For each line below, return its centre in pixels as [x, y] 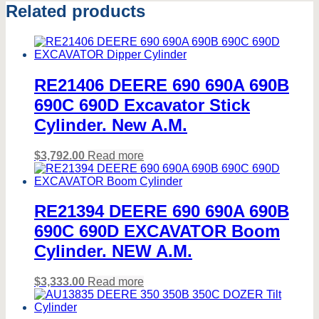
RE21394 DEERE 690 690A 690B [162, 211]
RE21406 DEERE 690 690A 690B [162, 85]
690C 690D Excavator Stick [142, 105]
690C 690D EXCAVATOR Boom [157, 231]
